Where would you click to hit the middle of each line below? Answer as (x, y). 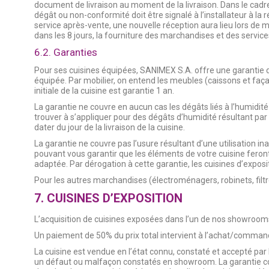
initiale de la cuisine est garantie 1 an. (104, 91)
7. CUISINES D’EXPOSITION (108, 198)
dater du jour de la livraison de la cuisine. (110, 128)
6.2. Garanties (66, 53)
